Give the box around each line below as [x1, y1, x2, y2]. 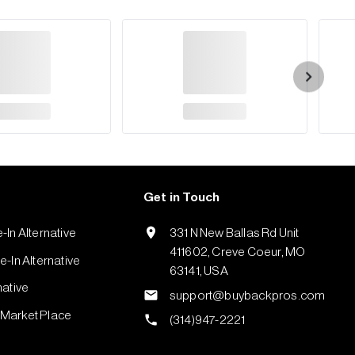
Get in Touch [143, 191, 220, 204]
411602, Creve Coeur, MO [169, 246, 306, 259]
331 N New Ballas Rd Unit [169, 227, 300, 240]
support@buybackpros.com [169, 289, 326, 303]
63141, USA [169, 265, 228, 278]
